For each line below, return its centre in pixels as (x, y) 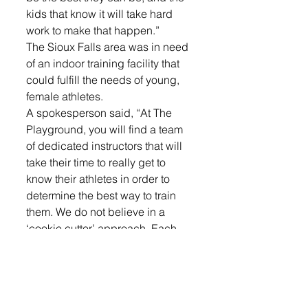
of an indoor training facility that (104, 63)
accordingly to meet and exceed (107, 277)
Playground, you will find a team (106, 129)
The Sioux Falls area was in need (109, 46)
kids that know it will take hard (101, 13)
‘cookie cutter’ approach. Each (103, 228)
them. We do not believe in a (97, 211)
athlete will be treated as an (95, 244)
